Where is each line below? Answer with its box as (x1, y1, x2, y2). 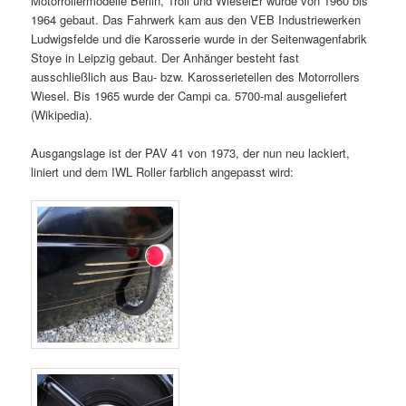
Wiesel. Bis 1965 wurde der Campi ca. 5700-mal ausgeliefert (31, 86, 348, 104)
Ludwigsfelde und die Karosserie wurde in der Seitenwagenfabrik (31, 29, 368, 47)
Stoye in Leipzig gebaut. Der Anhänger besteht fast (31, 48, 300, 66)
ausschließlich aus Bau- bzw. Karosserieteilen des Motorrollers (31, 67, 361, 85)
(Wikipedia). (31, 105, 93, 123)
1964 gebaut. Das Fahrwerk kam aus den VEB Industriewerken (31, 10, 362, 28)
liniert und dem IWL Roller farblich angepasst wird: (31, 162, 295, 180)
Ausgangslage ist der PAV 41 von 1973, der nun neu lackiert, (31, 143, 351, 161)
